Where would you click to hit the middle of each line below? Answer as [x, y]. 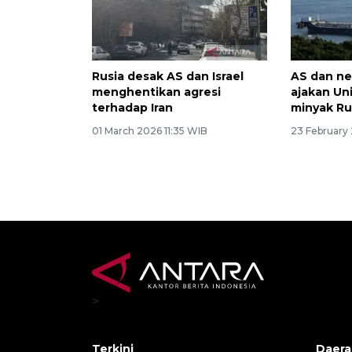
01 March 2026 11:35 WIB [150, 131]
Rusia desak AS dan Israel [168, 77]
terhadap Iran [132, 108]
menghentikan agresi [156, 92]
